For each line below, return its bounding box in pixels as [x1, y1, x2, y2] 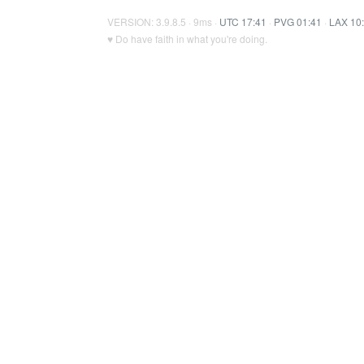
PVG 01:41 [274, 15, 322, 28]
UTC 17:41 [219, 15, 266, 28]
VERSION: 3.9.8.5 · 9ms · [107, 15, 219, 28]
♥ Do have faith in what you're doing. [107, 32, 267, 45]
